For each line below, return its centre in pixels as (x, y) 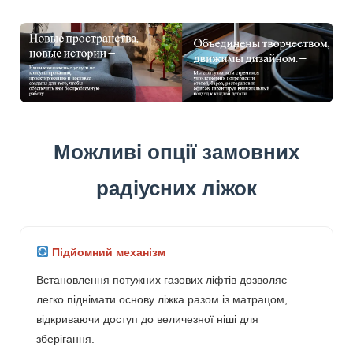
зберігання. (65, 338)
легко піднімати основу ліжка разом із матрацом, (162, 299)
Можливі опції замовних (176, 152)
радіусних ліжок (176, 188)
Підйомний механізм (107, 252)
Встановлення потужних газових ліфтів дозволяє (162, 279)
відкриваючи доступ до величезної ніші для (147, 319)
